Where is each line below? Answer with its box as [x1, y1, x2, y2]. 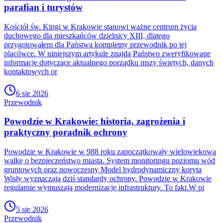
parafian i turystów [4, 1, 83, 12]
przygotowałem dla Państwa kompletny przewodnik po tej [4, 40, 187, 49]
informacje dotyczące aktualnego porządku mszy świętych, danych [4, 58, 214, 67]
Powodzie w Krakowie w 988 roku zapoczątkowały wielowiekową [4, 147, 216, 156]
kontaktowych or [4, 67, 57, 76]
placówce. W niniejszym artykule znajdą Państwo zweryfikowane [4, 49, 211, 58]
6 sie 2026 [16, 89, 48, 98]
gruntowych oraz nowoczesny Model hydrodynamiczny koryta [4, 165, 202, 174]
